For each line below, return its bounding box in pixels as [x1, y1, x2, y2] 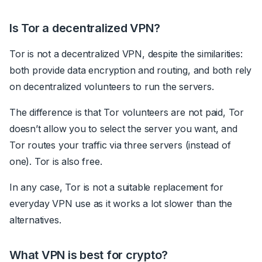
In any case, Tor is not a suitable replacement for [9, 181, 223, 193]
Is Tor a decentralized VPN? [9, 20, 160, 35]
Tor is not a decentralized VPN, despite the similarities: [9, 47, 243, 60]
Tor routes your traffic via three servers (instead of [9, 139, 231, 151]
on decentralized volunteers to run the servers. [9, 80, 217, 92]
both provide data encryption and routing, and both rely [9, 64, 251, 76]
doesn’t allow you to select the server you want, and [9, 122, 237, 135]
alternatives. [9, 213, 64, 226]
